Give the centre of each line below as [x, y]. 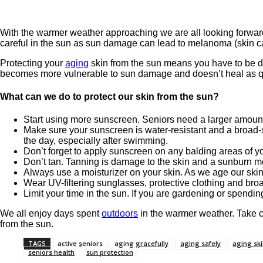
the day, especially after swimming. [96, 141]
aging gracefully [141, 244]
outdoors [120, 214]
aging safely [200, 244]
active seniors [80, 244]
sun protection [110, 252]
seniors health [51, 252]
